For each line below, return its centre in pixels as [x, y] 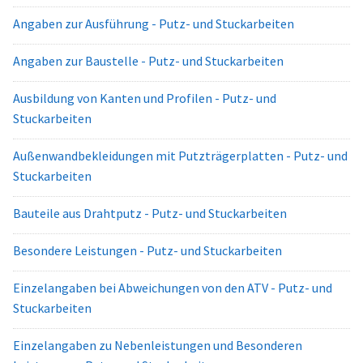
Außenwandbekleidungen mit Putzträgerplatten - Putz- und [180, 156]
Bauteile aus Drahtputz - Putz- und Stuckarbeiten [150, 213]
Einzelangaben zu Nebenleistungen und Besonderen [158, 345]
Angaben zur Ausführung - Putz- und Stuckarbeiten [154, 23]
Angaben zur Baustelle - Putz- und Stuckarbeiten [148, 61]
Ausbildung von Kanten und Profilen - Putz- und [145, 98]
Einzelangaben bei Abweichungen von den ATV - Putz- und [173, 288]
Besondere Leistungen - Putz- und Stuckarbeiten [147, 250]
